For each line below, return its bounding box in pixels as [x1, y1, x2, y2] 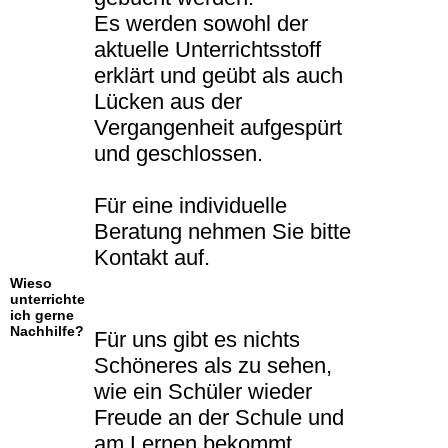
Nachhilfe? [10, 323, 84, 340]
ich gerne [10, 307, 74, 324]
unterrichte [10, 291, 85, 308]
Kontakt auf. [94, 245, 210, 271]
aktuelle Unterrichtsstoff [94, 37, 321, 63]
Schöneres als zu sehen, [94, 353, 332, 379]
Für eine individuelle [94, 193, 287, 219]
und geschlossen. [94, 141, 263, 167]
